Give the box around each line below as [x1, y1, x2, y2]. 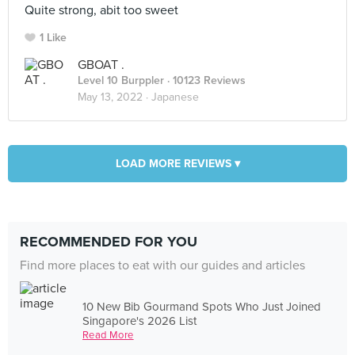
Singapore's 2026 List [82, 313, 197, 328]
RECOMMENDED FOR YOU [20, 233, 197, 250]
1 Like [40, 31, 67, 44]
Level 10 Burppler [78, 74, 164, 87]
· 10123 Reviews [164, 74, 246, 87]
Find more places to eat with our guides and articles [20, 258, 305, 273]
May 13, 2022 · [78, 90, 151, 104]
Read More [82, 328, 134, 342]
